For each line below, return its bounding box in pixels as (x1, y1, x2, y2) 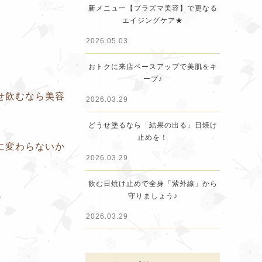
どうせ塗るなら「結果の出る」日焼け (88, 121, 218, 129)
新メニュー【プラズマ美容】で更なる (88, 4, 218, 12)
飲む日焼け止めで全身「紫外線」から (88, 180, 218, 188)
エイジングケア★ (122, 16, 183, 25)
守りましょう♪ (127, 192, 178, 200)
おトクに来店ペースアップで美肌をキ (88, 63, 218, 71)
